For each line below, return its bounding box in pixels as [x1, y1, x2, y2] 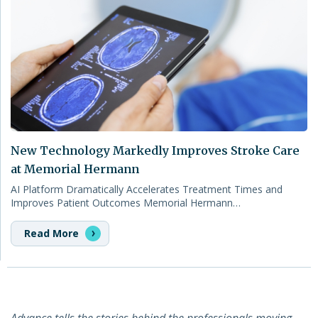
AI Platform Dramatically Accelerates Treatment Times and [11, 182, 283, 196]
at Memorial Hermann [11, 161, 139, 176]
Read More [24, 226, 82, 240]
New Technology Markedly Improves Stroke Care [11, 143, 300, 158]
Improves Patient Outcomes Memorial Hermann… [11, 195, 241, 209]
